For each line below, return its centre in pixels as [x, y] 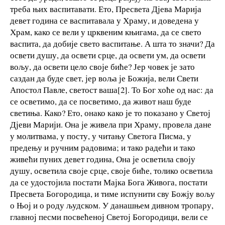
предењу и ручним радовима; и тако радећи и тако [103, 147]
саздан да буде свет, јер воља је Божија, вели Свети [104, 78]
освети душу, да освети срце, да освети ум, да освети [108, 55]
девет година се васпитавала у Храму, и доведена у [104, 20]
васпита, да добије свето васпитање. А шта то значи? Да [113, 43]
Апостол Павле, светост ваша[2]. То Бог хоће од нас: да [112, 89]
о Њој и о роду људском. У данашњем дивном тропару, [112, 205]
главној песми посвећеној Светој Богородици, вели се [109, 216]
